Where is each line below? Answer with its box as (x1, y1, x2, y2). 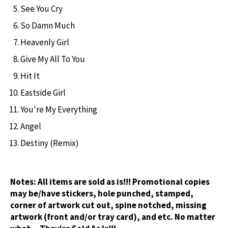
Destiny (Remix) (20, 137, 79, 149)
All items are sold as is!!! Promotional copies (38, 176, 210, 187)
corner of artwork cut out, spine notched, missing (10, 199, 207, 211)
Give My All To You (20, 53, 85, 65)
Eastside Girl (20, 87, 66, 98)
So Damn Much (20, 19, 75, 31)
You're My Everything (20, 103, 97, 115)
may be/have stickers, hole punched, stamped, (10, 187, 193, 199)
